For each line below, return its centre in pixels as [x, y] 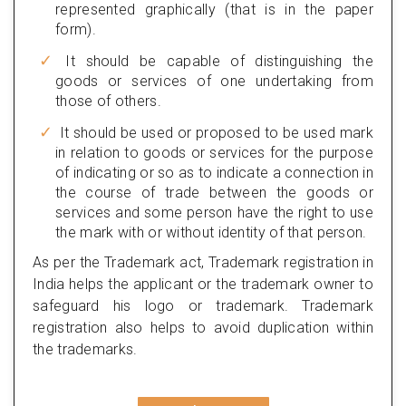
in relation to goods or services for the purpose [214, 152]
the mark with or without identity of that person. [211, 232]
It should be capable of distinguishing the [214, 61]
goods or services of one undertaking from [214, 81]
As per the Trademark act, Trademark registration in [203, 262]
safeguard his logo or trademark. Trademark [203, 305]
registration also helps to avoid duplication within [203, 327]
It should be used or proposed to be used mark [214, 132]
